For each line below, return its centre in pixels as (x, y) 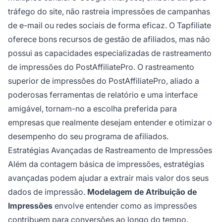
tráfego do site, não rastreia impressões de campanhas (109, 12)
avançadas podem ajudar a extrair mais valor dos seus (108, 178)
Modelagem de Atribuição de (142, 192)
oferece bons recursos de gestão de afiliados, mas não (109, 39)
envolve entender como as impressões (125, 206)
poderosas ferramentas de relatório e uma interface (103, 95)
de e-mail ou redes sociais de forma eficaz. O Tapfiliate (110, 26)
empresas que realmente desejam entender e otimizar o (110, 123)
